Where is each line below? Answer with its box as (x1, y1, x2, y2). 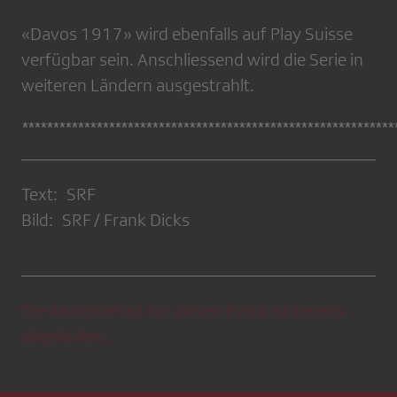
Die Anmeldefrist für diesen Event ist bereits (21, 300, 345, 321)
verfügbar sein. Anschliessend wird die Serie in (21, 50, 363, 70)
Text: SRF (21, 184, 96, 205)
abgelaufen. (21, 326, 109, 346)
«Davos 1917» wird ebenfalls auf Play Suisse (21, 24, 353, 44)
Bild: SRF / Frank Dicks (21, 210, 190, 230)
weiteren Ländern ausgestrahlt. (21, 75, 254, 96)
